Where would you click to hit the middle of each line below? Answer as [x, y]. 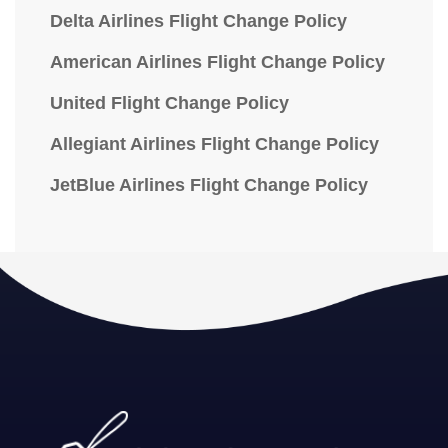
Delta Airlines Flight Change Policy [198, 21]
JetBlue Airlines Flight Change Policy [209, 185]
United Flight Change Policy [169, 103]
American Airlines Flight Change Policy [217, 62]
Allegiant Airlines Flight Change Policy [214, 144]
